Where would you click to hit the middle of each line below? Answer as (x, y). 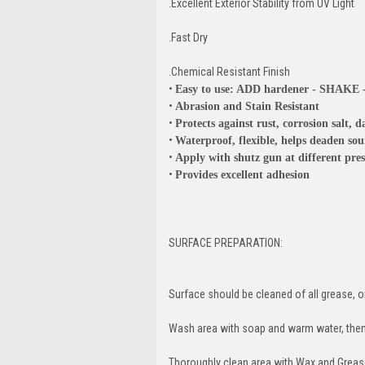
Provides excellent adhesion (242, 174)
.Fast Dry (188, 37)
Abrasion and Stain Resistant (247, 106)
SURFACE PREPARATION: (226, 242)
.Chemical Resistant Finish (229, 71)
